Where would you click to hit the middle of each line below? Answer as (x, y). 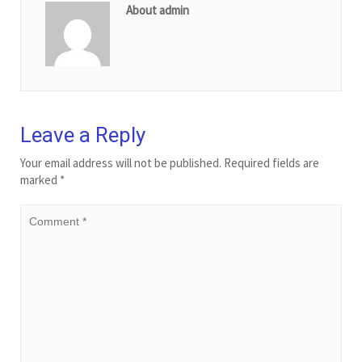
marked (40, 179)
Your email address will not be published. (121, 162)
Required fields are (271, 162)
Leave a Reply (83, 135)
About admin (158, 10)
